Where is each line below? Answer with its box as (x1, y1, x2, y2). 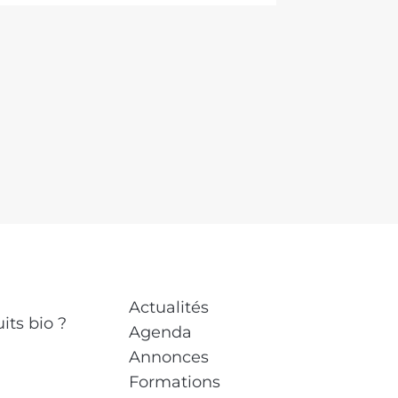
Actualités (129, 298, 209, 317)
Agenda (129, 322, 192, 342)
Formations (129, 372, 220, 392)
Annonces (129, 347, 209, 367)
